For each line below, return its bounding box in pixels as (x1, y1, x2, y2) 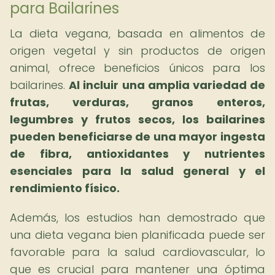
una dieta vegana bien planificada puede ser (10, 227, 265, 242)
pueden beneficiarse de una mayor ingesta (10, 129, 265, 144)
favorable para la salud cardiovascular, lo (10, 244, 265, 260)
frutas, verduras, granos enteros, (10, 95, 265, 110)
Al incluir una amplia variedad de (69, 77, 266, 93)
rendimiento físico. (10, 180, 120, 196)
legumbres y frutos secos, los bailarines (10, 112, 265, 127)
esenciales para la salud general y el (10, 163, 265, 179)
